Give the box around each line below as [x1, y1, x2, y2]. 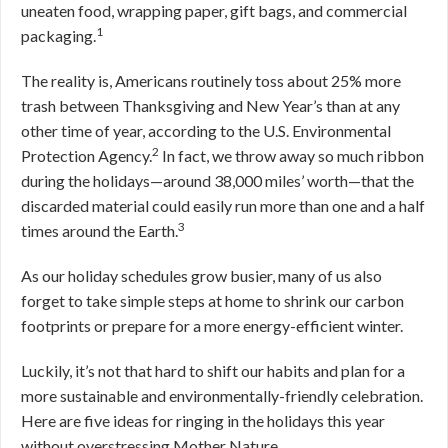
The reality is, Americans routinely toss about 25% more [21, 71, 401, 90]
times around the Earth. [21, 221, 178, 240]
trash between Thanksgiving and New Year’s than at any [21, 96, 400, 115]
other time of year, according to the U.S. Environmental [21, 121, 391, 140]
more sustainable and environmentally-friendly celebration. [21, 386, 423, 405]
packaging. [21, 26, 96, 45]
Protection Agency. [21, 146, 152, 165]
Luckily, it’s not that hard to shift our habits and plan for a [21, 361, 405, 380]
